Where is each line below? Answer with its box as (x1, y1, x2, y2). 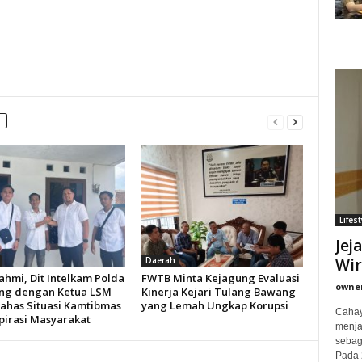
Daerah (145, 255, 175, 266)
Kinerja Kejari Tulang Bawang (141, 284, 296, 299)
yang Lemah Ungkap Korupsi (141, 298, 288, 313)
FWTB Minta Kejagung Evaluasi (141, 271, 300, 285)
